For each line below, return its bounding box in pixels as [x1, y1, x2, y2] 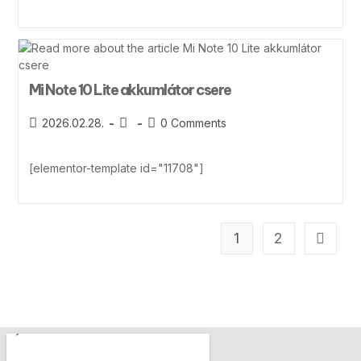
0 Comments [160, 115, 226, 130]
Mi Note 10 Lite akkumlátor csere [28, 80, 231, 99]
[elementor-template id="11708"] [28, 160, 204, 175]
